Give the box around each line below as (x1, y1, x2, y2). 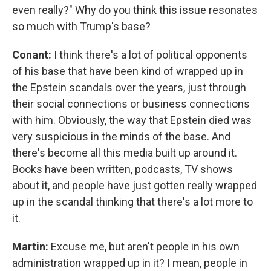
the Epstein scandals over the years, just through (12, 81, 246, 94)
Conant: (12, 48, 54, 61)
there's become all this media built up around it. (12, 146, 237, 159)
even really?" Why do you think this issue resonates (12, 4, 258, 16)
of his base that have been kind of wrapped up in (12, 65, 243, 77)
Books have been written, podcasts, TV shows (12, 163, 233, 175)
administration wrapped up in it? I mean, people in (12, 256, 247, 269)
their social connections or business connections (12, 97, 250, 110)
